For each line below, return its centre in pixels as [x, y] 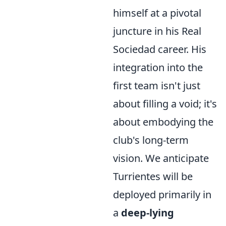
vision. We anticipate [161, 158]
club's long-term [151, 140]
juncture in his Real [157, 31]
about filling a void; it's [165, 104]
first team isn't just [157, 86]
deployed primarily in [162, 194]
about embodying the [163, 122]
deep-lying [148, 213]
